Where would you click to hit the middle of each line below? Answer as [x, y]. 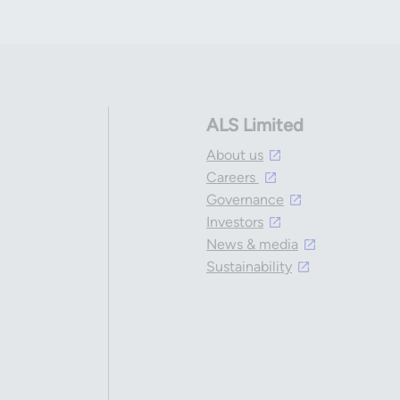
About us [234, 155]
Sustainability [249, 267]
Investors [234, 222]
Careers [232, 177]
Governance [245, 200]
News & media [252, 244]
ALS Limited [254, 125]
